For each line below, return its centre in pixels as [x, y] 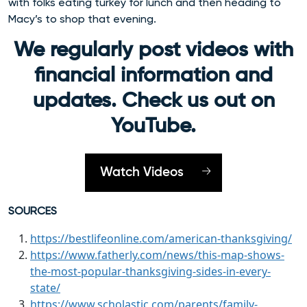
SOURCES [33, 211]
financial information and [153, 76]
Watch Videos [142, 173]
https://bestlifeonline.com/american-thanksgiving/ [161, 239]
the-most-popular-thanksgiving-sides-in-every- [150, 272]
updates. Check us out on [153, 102]
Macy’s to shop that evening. [84, 19]
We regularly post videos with [153, 51]
